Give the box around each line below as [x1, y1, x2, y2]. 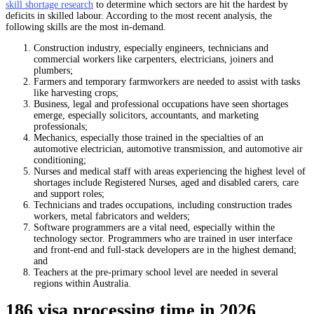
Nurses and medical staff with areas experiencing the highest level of [34, 166, 306, 177]
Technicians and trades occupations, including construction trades [34, 200, 292, 210]
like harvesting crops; [34, 88, 118, 98]
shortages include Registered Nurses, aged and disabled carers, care [34, 177, 299, 188]
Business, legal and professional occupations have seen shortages [34, 99, 288, 109]
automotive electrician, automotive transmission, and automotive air [34, 144, 303, 154]
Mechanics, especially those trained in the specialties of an [34, 132, 264, 143]
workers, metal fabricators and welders [34, 211, 187, 221]
